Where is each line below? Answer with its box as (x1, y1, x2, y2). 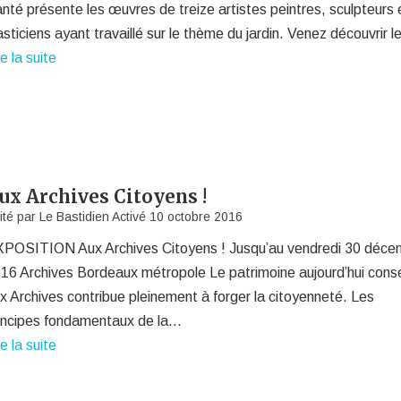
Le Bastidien (39, 209, 110, 224)
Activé (109, 209, 150, 224)
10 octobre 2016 (149, 209, 243, 224)
